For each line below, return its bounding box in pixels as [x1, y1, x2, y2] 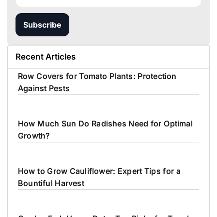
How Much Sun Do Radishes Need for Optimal [18, 118, 193, 128]
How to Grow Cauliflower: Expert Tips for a [18, 166, 181, 176]
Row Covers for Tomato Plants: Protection [18, 71, 177, 81]
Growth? [18, 130, 50, 140]
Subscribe [23, 19, 62, 30]
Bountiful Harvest [18, 178, 84, 188]
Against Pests [18, 83, 70, 93]
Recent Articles [15, 51, 76, 62]
